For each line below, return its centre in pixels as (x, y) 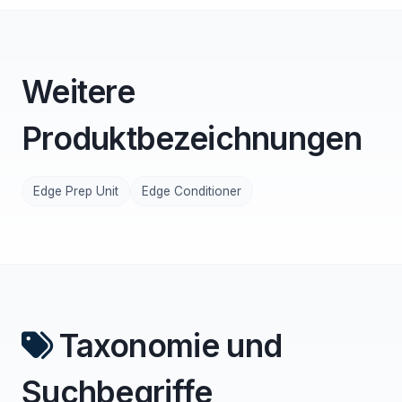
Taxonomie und (171, 345)
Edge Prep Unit (76, 191)
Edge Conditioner (192, 191)
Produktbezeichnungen (192, 138)
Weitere (79, 92)
